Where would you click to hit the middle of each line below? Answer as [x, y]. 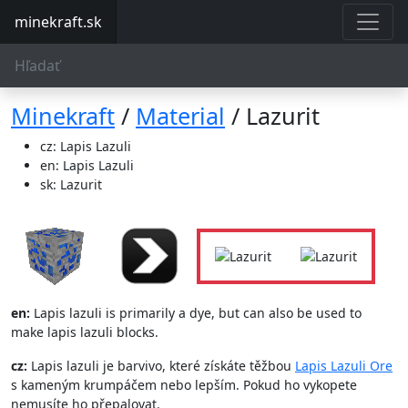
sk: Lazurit [71, 184]
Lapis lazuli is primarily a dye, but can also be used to [198, 313]
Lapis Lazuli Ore [344, 366]
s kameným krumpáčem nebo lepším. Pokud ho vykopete [184, 385]
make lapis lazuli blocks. [85, 332]
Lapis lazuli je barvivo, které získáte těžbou [163, 366]
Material [180, 116]
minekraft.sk [58, 22]
